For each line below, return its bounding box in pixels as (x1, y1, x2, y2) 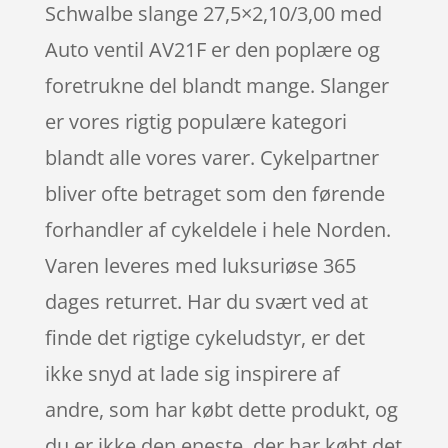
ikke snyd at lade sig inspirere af (44, 360, 340, 387)
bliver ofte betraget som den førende (44, 180, 385, 207)
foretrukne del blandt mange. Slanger (44, 72, 389, 99)
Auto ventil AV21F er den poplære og (44, 36, 380, 63)
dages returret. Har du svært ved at (44, 288, 368, 315)
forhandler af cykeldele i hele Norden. (44, 216, 391, 243)
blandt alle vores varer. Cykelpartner (44, 144, 379, 171)
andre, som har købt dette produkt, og (44, 396, 398, 423)
